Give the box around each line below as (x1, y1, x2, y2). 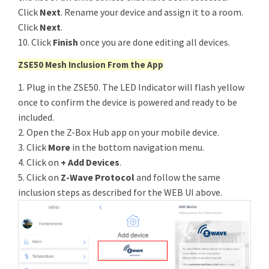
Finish (53, 36, 78, 49)
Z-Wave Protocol (61, 171, 134, 184)
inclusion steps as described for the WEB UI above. (18, 186, 222, 199)
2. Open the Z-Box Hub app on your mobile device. (18, 126, 219, 139)
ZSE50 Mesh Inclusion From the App (18, 59, 163, 71)
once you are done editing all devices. (78, 36, 230, 49)
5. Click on (18, 171, 61, 184)
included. (18, 111, 54, 124)
